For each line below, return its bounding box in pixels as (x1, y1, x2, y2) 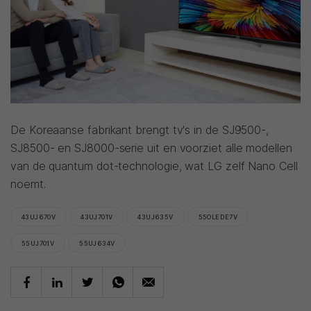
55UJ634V (79, 239, 115, 247)
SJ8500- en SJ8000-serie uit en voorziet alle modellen (10, 141, 292, 155)
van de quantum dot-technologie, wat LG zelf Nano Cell (10, 159, 298, 173)
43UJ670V (22, 212, 56, 221)
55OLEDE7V (198, 212, 238, 221)
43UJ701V (81, 212, 113, 221)
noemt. (10, 177, 46, 191)
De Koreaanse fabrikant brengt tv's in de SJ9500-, (10, 123, 269, 137)
